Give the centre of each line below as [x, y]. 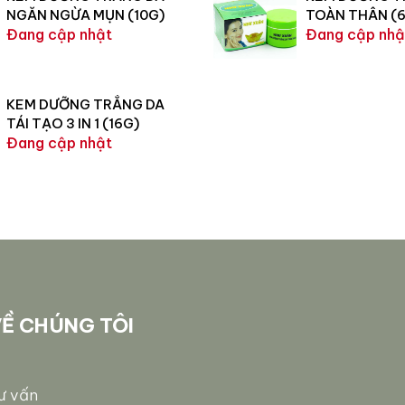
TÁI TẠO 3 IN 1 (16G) [73, 123]
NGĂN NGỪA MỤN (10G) [86, 15]
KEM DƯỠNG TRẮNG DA [86, 104]
